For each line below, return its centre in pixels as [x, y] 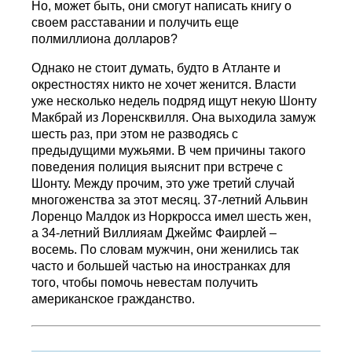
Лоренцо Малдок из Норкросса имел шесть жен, [172, 217]
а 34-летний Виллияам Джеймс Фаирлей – [154, 233]
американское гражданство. [114, 299]
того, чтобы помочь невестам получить [145, 283]
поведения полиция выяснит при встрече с [158, 167]
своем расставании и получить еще [136, 23]
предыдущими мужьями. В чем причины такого [169, 151]
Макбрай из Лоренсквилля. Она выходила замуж [174, 118]
